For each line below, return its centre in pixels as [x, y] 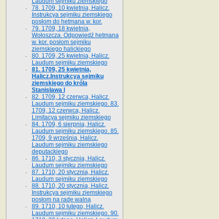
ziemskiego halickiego [61, 49]
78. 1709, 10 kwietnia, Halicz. [70, 8]
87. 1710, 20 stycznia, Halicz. [70, 172]
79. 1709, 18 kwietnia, [61, 28]
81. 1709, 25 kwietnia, [61, 69]
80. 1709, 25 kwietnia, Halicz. [70, 55]
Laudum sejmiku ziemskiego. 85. [75, 131]
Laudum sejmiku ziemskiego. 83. [75, 103]
